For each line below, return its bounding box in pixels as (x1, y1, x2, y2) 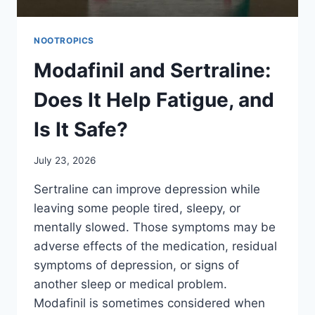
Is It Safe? (34, 117, 128, 141)
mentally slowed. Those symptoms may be (34, 220, 276, 235)
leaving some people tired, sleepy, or (34, 201, 240, 216)
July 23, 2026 (34, 155, 96, 167)
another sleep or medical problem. (34, 277, 227, 292)
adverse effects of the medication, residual (34, 239, 277, 254)
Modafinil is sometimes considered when (34, 296, 265, 311)
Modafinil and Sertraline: (34, 58, 271, 82)
